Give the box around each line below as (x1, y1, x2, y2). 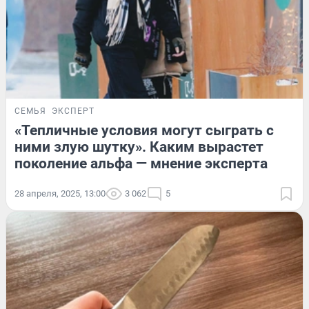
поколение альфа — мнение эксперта (14, 154, 268, 172)
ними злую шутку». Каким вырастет (14, 138, 263, 155)
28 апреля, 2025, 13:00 (14, 188, 106, 199)
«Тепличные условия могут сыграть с (14, 121, 274, 139)
